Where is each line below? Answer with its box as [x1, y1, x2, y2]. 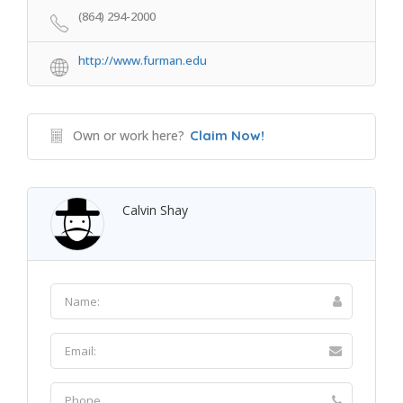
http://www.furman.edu [78, 52, 207, 68]
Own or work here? [73, 127, 184, 144]
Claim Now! [190, 127, 264, 144]
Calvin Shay [122, 201, 188, 219]
